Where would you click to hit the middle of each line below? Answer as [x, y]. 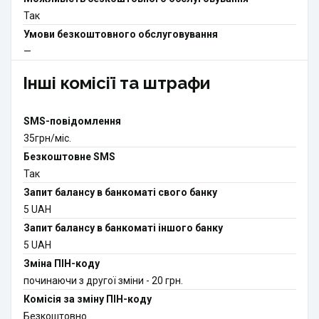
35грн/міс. [47, 138]
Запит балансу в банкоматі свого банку [120, 193]
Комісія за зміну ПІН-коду [88, 299]
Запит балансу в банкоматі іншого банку [123, 228]
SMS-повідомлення [72, 121]
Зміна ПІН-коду [62, 264]
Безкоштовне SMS [69, 157]
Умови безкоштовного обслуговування [121, 35]
